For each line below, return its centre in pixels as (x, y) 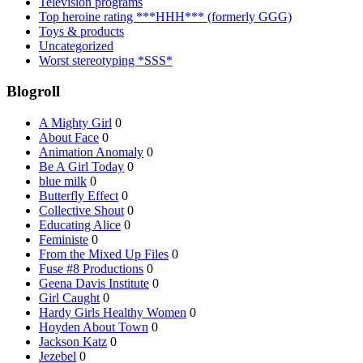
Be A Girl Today (81, 167)
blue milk (63, 181)
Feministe (64, 240)
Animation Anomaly (91, 152)
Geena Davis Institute (94, 284)
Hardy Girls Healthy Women (113, 313)
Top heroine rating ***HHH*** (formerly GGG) (165, 16)
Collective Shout (81, 211)
